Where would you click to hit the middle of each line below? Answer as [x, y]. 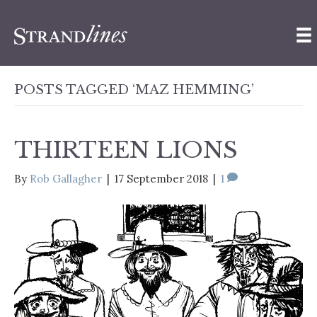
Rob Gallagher [66, 178]
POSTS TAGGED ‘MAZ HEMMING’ [134, 90]
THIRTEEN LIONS [126, 150]
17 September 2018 [161, 178]
